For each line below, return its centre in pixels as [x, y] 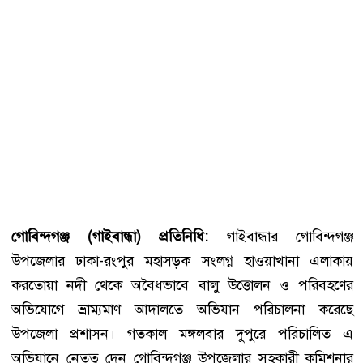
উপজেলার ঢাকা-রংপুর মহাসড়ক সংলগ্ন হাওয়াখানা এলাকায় [182, 261]
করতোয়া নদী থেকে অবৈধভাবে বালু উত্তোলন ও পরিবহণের [182, 285]
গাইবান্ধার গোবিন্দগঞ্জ [281, 236]
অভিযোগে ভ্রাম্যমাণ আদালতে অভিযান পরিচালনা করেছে [182, 309]
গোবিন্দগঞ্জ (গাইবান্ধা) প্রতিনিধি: [110, 236]
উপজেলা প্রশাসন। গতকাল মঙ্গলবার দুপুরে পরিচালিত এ [182, 333]
